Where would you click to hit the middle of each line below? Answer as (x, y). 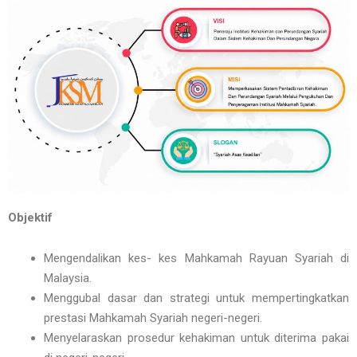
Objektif (30, 218)
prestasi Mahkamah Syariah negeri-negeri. (153, 318)
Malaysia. (68, 279)
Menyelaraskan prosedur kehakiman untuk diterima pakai (196, 338)
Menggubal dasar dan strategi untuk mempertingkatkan (196, 298)
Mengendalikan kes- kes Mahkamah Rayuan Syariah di (196, 259)
